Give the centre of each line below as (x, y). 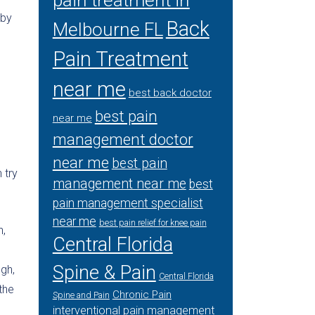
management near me (119, 184)
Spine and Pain (81, 295)
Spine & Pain (104, 273)
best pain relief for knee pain (153, 223)
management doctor (123, 140)
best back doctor (170, 93)
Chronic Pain (142, 295)
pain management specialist (128, 203)
